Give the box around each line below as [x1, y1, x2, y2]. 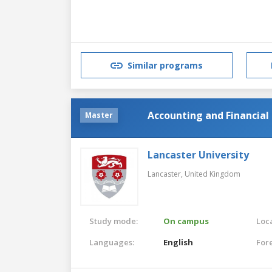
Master [85, 109, 113, 120]
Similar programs [127, 59, 203, 72]
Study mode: [89, 215, 138, 226]
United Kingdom [185, 168, 240, 179]
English [163, 236, 194, 248]
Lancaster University [148, 148, 249, 161]
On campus [163, 215, 209, 226]
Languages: [89, 236, 134, 248]
